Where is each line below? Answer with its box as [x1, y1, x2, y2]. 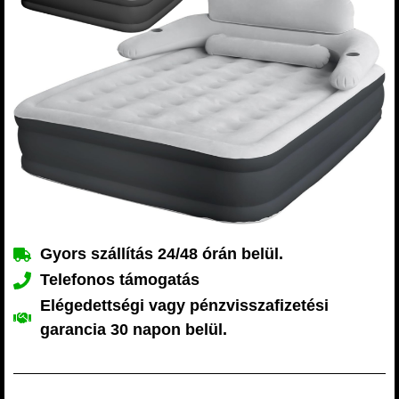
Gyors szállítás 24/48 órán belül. [40, 245, 283, 263]
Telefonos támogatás [40, 271, 199, 289]
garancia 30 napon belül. [40, 321, 227, 338]
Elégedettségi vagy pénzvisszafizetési [40, 297, 329, 314]
